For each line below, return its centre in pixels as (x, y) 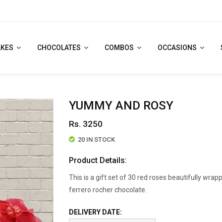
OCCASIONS (178, 48)
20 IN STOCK (96, 139)
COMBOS (120, 48)
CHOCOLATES (59, 48)
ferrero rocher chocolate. (108, 190)
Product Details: (98, 160)
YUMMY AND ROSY (121, 106)
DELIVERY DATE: (95, 212)
